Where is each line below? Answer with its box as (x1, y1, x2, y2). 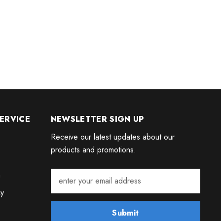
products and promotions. (50, 144, 136, 156)
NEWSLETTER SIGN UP (50, 113, 144, 125)
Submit (112, 207, 139, 219)
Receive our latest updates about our (50, 131, 175, 143)
